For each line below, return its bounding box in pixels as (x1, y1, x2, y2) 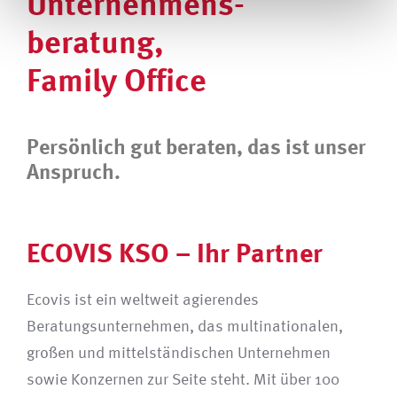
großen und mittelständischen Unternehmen (26, 343, 331, 362)
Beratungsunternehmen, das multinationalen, (26, 316, 343, 336)
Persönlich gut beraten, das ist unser (26, 134, 366, 160)
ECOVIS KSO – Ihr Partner (26, 237, 323, 269)
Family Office (26, 61, 206, 98)
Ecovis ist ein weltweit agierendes (26, 290, 259, 309)
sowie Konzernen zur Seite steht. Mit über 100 (26, 370, 339, 389)
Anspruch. (26, 159, 121, 184)
